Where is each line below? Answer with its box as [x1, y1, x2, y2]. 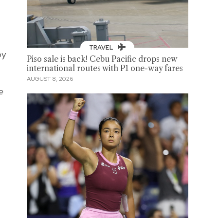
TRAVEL [89, 43, 114, 52]
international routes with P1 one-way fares [26, 63, 183, 73]
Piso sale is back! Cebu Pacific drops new [26, 54, 177, 64]
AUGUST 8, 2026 [26, 75, 73, 83]
